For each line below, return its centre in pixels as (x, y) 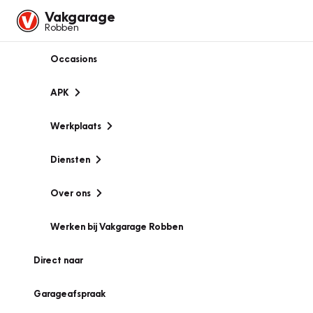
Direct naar (58, 260)
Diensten (70, 159)
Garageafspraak (70, 293)
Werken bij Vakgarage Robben (117, 226)
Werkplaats (76, 126)
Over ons (71, 193)
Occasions (74, 59)
